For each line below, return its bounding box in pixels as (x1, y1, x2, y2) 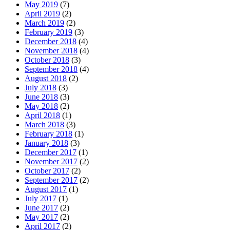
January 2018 (25, 138, 68, 147)
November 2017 (25, 157, 78, 166)
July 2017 (25, 194, 56, 203)
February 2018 (25, 129, 72, 138)
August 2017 (25, 184, 67, 194)
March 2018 (25, 120, 64, 129)
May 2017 (25, 212, 58, 221)
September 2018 (25, 64, 78, 73)
